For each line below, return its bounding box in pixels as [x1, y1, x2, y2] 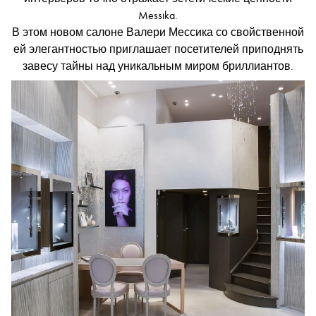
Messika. [138, 8, 178, 22]
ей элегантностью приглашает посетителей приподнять [13, 42, 303, 56]
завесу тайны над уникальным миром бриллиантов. [23, 59, 293, 73]
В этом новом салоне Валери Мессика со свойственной [12, 25, 304, 39]
